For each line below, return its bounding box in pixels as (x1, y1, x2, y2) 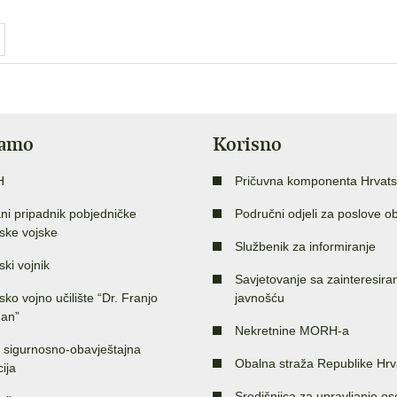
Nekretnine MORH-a (235, 323, 349, 338)
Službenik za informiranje (235, 238, 376, 253)
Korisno (213, 131, 282, 156)
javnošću (235, 290, 284, 305)
